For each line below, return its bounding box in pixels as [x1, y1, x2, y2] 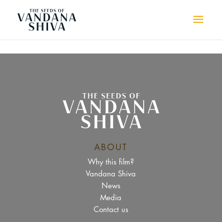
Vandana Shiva [86, 170, 136, 178]
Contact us [93, 206, 128, 214]
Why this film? [88, 159, 134, 166]
